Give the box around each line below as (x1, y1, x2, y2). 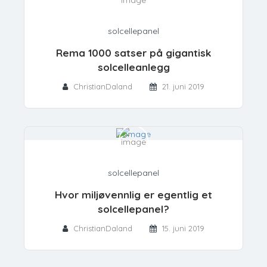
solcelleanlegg (97, 61, 170, 74)
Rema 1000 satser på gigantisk (56, 46, 211, 60)
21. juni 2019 (162, 82, 204, 92)
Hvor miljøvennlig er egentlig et (55, 188, 212, 201)
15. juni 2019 (162, 223, 204, 233)
